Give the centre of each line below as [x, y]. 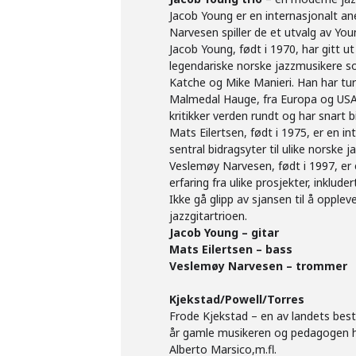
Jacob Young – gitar [224, 232]
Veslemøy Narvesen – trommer [258, 266]
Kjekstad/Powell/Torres [237, 299]
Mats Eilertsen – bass [231, 249]
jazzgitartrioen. [208, 216]
